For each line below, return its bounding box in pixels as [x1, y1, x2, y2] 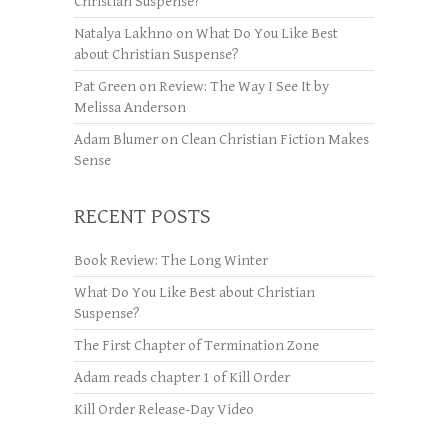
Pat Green [74, 77, 136, 95]
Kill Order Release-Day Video [74, 400, 254, 418]
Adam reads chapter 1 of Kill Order [74, 368, 290, 386]
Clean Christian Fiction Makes [181, 130, 369, 148]
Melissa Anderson [74, 98, 186, 116]
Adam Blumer [74, 130, 158, 148]
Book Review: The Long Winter [74, 251, 268, 269]
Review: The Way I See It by [159, 77, 329, 95]
